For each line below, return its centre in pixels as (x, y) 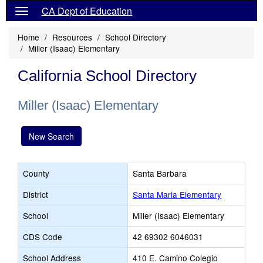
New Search (51, 136)
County (36, 173)
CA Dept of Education (87, 11)
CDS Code (43, 237)
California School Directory (107, 76)
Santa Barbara (160, 173)
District (36, 194)
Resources (72, 37)
